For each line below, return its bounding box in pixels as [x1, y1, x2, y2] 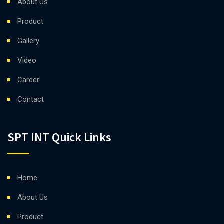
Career [17, 75, 39, 84]
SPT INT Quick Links [7, 129, 111, 145]
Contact [17, 95, 44, 104]
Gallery [17, 36, 39, 45]
